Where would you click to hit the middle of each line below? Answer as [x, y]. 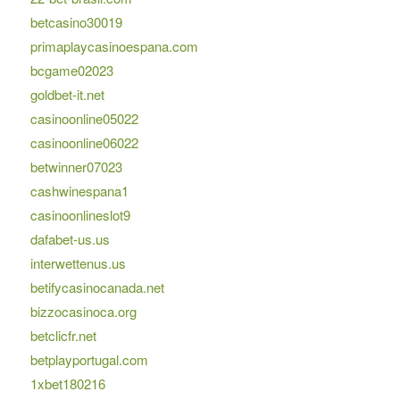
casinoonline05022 [84, 119]
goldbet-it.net [67, 95]
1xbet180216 [67, 384]
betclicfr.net [63, 336]
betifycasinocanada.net [97, 287]
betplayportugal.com [89, 360]
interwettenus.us [78, 263]
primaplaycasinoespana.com [114, 46]
